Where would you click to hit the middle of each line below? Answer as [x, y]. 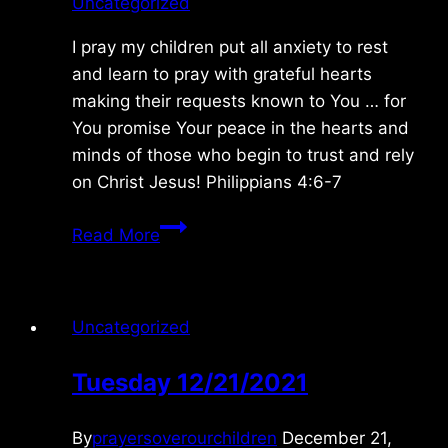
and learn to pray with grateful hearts [222, 73]
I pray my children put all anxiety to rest [230, 46]
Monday [191, 224]
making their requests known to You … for [239, 100]
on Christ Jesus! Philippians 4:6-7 [207, 181]
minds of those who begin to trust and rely [243, 154]
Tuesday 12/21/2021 [190, 382]
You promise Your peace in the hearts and [240, 127]
